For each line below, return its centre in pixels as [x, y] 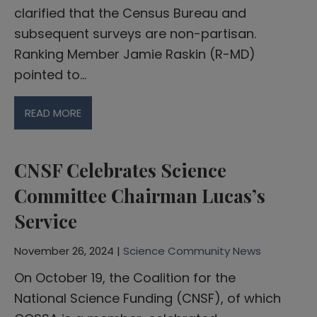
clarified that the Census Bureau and [130, 13]
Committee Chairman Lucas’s [140, 195]
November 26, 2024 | [69, 250]
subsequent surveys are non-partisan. [135, 33]
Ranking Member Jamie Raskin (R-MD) [135, 54]
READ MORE [53, 113]
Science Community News [192, 250]
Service [46, 221]
